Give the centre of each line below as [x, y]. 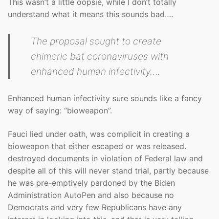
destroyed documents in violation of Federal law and [105, 158]
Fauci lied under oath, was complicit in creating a [99, 134]
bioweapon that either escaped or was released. [97, 146]
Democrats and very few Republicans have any [95, 207]
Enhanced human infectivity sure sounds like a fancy [105, 98]
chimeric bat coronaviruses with [100, 56]
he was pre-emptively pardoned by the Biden [91, 183]
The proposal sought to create [96, 41]
